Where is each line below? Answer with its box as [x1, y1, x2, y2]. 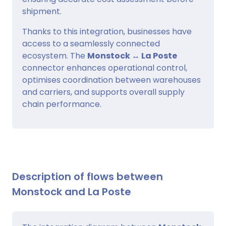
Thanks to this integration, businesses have [22, 25, 192, 37]
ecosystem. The [22, 49, 87, 62]
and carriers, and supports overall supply [22, 86, 185, 98]
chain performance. [22, 98, 101, 110]
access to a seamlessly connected [22, 37, 160, 49]
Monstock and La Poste [12, 184, 131, 199]
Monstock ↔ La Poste [87, 49, 177, 62]
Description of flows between [12, 169, 163, 184]
